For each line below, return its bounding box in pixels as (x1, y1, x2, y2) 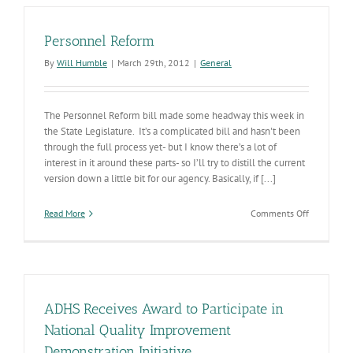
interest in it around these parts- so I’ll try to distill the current (44, 156, 305, 169)
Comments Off (251, 207, 309, 219)
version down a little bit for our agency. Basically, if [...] (44, 172, 276, 185)
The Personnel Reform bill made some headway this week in (44, 109, 304, 122)
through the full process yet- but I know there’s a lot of (44, 140, 277, 154)
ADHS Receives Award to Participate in (44, 300, 284, 318)
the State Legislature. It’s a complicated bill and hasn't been (44, 124, 300, 138)
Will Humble (57, 57, 107, 69)
